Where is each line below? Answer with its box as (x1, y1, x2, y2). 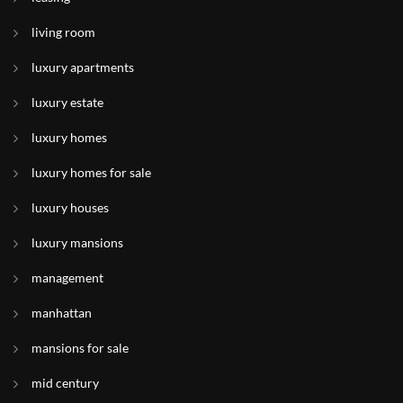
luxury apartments (31, 59, 134, 75)
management (31, 270, 103, 285)
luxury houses (31, 200, 109, 215)
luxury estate (31, 94, 103, 110)
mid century (31, 375, 99, 390)
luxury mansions (31, 235, 123, 250)
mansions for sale (31, 340, 129, 355)
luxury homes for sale (31, 165, 151, 180)
